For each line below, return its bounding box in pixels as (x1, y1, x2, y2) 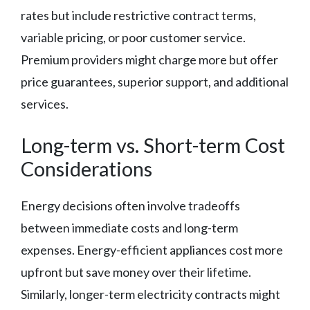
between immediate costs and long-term (21, 220, 238, 236)
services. (21, 96, 69, 112)
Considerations (21, 156, 152, 181)
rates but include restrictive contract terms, (21, 8, 256, 24)
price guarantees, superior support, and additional (21, 74, 289, 90)
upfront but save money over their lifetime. (21, 264, 251, 280)
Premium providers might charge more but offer (21, 52, 278, 68)
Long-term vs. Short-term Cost (21, 133, 285, 158)
